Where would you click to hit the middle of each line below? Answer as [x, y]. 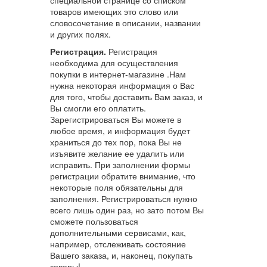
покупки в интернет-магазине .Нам [118, 74]
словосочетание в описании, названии [125, 22]
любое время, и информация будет [120, 130]
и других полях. [80, 34]
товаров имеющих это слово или [114, 11]
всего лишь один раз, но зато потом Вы [127, 209]
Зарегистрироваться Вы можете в [115, 119]
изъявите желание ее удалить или [117, 153]
